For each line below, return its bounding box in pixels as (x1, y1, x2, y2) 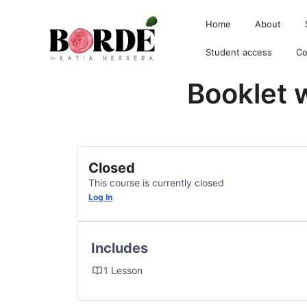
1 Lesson (103, 265, 143, 277)
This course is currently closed (88, 177, 224, 189)
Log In (88, 192, 112, 203)
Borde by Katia (27, 84, 125, 101)
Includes (91, 240, 148, 257)
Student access (206, 47, 273, 58)
